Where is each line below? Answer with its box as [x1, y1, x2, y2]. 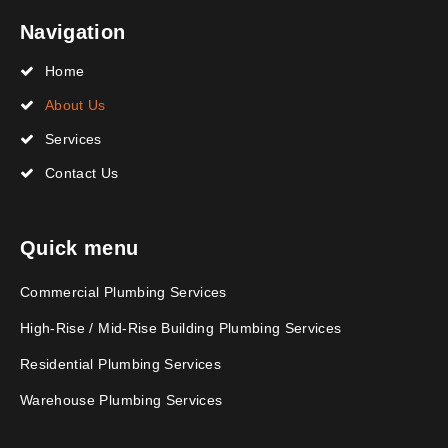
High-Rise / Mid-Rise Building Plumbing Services [20, 320, 342, 336]
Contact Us [45, 165, 119, 181]
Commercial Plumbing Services [20, 284, 227, 300]
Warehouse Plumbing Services [20, 392, 223, 408]
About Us [45, 97, 106, 113]
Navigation [20, 21, 126, 43]
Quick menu [20, 237, 139, 259]
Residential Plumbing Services [20, 356, 222, 372]
